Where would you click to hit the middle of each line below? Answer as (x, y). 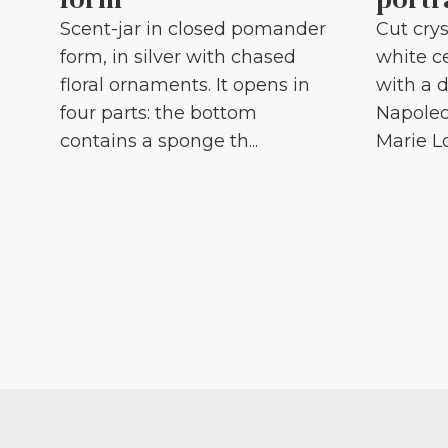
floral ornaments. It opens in (185, 85)
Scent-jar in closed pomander (193, 29)
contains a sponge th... (159, 141)
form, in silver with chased (178, 57)
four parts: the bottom (158, 113)
